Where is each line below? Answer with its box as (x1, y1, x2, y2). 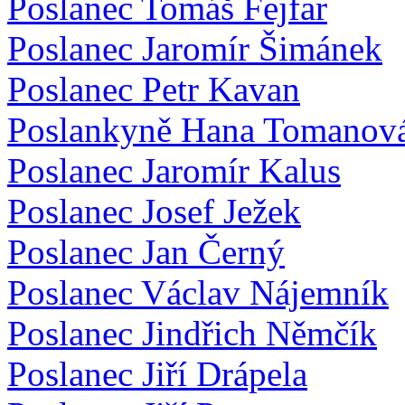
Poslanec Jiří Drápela (7, 353, 307, 393)
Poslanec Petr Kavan (7, 69, 300, 108)
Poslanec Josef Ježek (7, 191, 301, 231)
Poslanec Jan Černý (7, 231, 285, 271)
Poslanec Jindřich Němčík (7, 313, 377, 353)
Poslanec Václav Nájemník (7, 272, 389, 312)
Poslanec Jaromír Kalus (7, 150, 341, 190)
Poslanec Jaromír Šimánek (7, 28, 382, 68)
